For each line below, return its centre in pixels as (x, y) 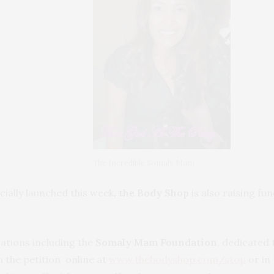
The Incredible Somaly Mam (143, 162)
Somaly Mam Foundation (156, 242)
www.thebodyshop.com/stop (177, 259)
